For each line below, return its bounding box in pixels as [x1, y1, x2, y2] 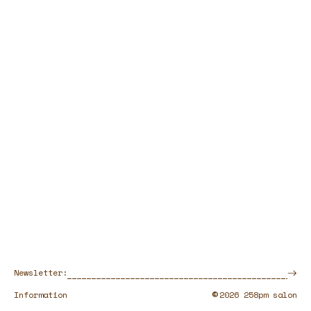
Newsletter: [14, 267, 67, 278]
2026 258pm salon [219, 289, 297, 301]
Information [14, 289, 67, 301]
